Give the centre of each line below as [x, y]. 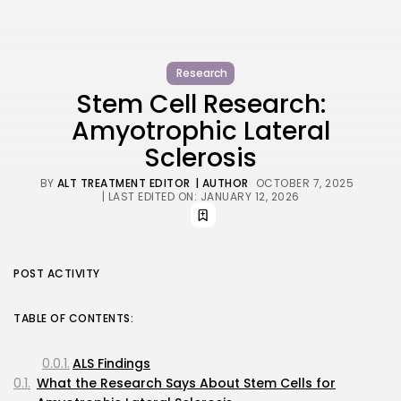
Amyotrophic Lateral [200, 131]
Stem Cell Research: [200, 104]
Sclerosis [200, 158]
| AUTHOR [222, 183]
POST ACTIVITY [57, 273]
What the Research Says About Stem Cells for [186, 383]
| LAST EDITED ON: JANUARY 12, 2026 [200, 196]
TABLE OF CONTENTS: [73, 318]
